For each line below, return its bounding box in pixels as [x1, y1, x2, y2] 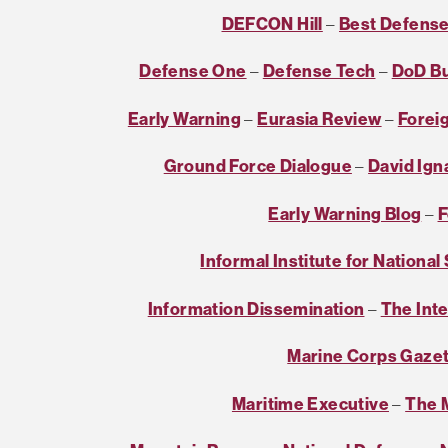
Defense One [139, 60, 247, 82]
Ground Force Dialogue [163, 155, 352, 177]
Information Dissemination [147, 297, 365, 319]
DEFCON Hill [221, 12, 323, 34]
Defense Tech [262, 60, 376, 82]
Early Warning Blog [268, 202, 422, 224]
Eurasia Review [257, 107, 382, 129]
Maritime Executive [231, 392, 389, 414]
